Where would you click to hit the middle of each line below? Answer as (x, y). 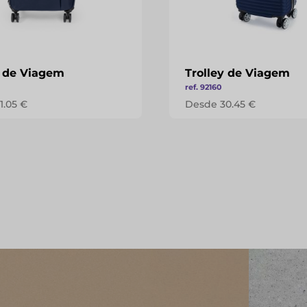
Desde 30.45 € (221, 104)
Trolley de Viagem (238, 73)
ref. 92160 (204, 87)
